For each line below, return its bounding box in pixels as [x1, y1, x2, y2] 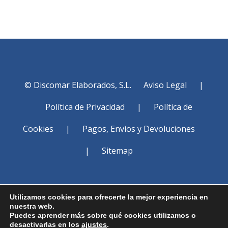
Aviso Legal [143, 79, 187, 91]
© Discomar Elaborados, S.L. [24, 79, 133, 91]
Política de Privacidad [45, 101, 125, 112]
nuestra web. [10, 202, 54, 210]
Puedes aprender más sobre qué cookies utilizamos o [10, 211, 196, 219]
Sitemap [101, 145, 133, 156]
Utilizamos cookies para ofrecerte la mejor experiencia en [10, 193, 208, 201]
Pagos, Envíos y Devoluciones [82, 123, 195, 134]
